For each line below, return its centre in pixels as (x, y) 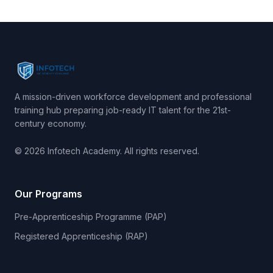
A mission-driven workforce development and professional (133, 97)
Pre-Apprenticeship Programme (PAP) (91, 217)
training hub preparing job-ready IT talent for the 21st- (123, 110)
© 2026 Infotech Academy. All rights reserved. (107, 151)
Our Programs (48, 194)
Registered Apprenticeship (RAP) (81, 236)
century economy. (51, 123)
